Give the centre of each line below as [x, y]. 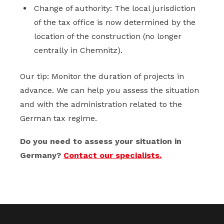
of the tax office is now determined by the [115, 22]
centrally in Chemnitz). [78, 50]
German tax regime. [58, 118]
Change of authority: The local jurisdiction [115, 8]
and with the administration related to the [101, 104]
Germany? [42, 155]
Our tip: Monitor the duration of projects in [102, 76]
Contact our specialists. [112, 155]
